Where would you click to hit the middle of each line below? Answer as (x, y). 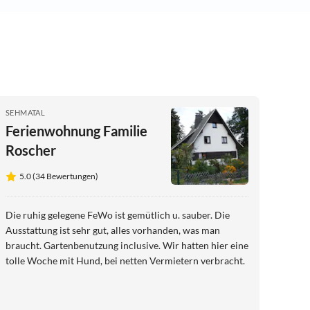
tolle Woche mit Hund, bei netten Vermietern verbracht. (125, 261)
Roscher (31, 151)
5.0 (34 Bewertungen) (59, 176)
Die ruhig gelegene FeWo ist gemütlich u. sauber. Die (118, 215)
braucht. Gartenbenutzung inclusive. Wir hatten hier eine (127, 246)
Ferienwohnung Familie (76, 131)
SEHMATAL (26, 113)
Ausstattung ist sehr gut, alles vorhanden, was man (113, 230)
